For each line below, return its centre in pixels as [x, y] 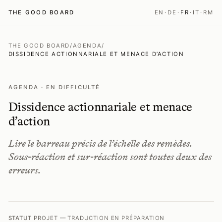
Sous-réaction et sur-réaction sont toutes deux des [110, 156]
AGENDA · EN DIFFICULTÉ [54, 87]
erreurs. [24, 170]
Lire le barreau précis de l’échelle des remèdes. [100, 143]
